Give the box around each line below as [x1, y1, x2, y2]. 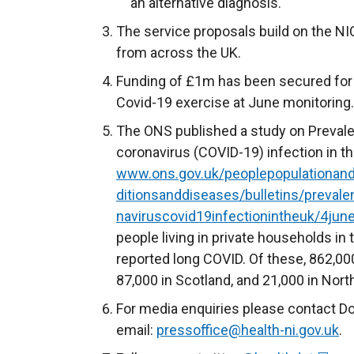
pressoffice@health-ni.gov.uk [156, 322, 339, 338]
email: [116, 322, 156, 338]
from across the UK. [116, 44, 241, 61]
